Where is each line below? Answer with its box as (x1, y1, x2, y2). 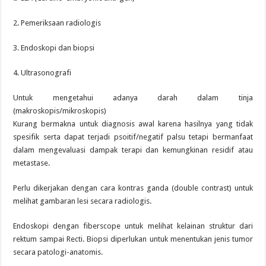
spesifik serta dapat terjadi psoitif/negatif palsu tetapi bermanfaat (13, 132, 253, 141)
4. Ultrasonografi (13, 68, 72, 77)
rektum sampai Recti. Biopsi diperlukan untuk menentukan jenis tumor (13, 235, 253, 243)
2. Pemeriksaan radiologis (13, 18, 102, 27)
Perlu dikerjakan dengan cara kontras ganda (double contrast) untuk (13, 183, 253, 192)
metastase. (13, 159, 50, 167)
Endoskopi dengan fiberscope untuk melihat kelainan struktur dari (13, 221, 253, 230)
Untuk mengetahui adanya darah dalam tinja (13, 93, 253, 102)
